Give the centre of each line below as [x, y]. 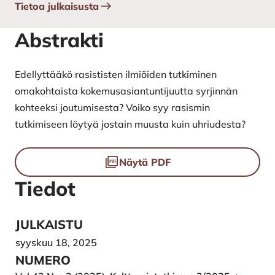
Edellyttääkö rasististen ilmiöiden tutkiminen [116, 75]
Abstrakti [59, 40]
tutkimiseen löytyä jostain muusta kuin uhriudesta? [130, 124]
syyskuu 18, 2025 [56, 243]
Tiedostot [36, 154]
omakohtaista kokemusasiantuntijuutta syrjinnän [126, 91]
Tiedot [45, 189]
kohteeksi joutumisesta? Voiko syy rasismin [112, 108]
